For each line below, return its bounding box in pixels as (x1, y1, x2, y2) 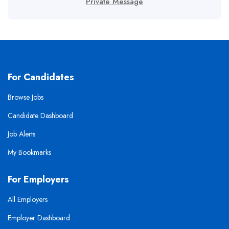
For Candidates (8, 71, 74, 84)
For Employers (8, 173, 69, 186)
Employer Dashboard (8, 213, 70, 223)
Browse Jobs (8, 92, 43, 102)
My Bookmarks (8, 147, 51, 157)
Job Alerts (8, 129, 35, 139)
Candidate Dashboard (8, 110, 73, 121)
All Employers (8, 194, 48, 204)
